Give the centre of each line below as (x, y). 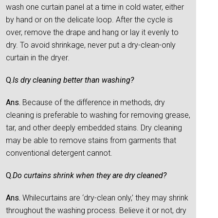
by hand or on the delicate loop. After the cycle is (89, 20)
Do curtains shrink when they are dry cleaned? (90, 175)
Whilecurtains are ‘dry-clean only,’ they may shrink (104, 198)
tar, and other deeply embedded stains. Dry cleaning (94, 128)
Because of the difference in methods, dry (93, 102)
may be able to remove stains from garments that (91, 140)
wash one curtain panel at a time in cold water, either (95, 7)
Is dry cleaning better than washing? (73, 80)
